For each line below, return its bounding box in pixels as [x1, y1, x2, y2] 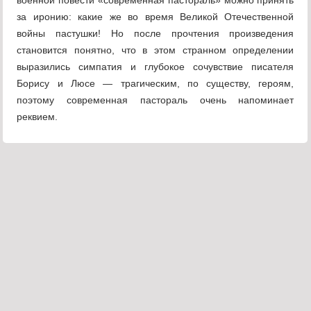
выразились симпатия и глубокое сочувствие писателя [17, 61, 294, 73]
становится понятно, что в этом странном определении [17, 44, 294, 56]
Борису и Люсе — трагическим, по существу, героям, [17, 78, 294, 90]
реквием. [17, 111, 58, 123]
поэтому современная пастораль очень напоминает [17, 94, 294, 106]
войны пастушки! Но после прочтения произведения [17, 28, 294, 40]
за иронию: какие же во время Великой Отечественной [17, 11, 294, 23]
